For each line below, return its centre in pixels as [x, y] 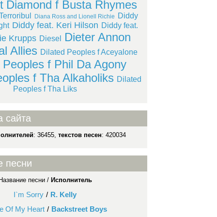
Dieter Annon [97, 37]
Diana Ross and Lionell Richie [75, 16]
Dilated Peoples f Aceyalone [89, 52]
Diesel [50, 39]
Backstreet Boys [79, 209]
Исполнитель [71, 180]
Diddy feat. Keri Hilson [55, 25]
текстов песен [80, 135]
